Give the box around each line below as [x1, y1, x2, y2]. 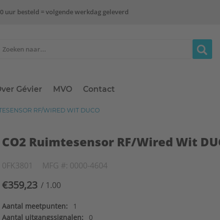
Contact [83, 84, 115, 94]
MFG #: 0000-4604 [42, 160, 108, 171]
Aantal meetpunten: [2, 201, 68, 211]
